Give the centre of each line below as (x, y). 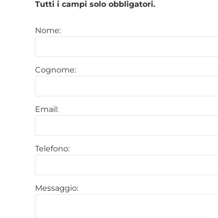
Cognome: (55, 70)
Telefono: (52, 148)
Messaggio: (57, 188)
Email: (47, 109)
